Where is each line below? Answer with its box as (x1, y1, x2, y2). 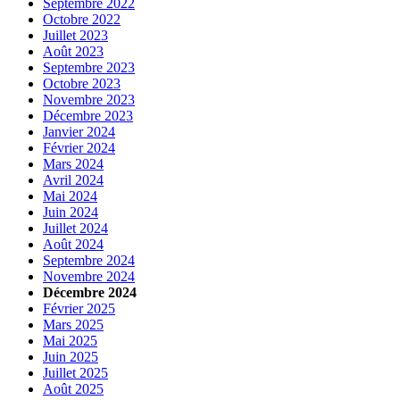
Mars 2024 (43, 156, 104, 172)
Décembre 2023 (43, 108, 133, 124)
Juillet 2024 (43, 221, 108, 237)
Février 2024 (43, 140, 115, 156)
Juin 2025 (43, 349, 98, 365)
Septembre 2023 (43, 60, 135, 76)
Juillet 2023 (43, 28, 108, 44)
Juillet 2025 (43, 365, 108, 381)
